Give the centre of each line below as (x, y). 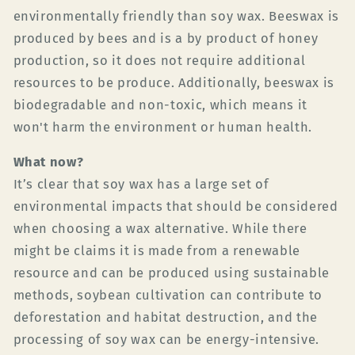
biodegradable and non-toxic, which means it (160, 105)
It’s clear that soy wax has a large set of (141, 185)
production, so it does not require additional (159, 60)
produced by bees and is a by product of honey (166, 38)
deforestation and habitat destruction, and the (165, 318)
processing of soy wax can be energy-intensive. (166, 340)
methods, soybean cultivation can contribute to (168, 296)
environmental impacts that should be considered (176, 207)
